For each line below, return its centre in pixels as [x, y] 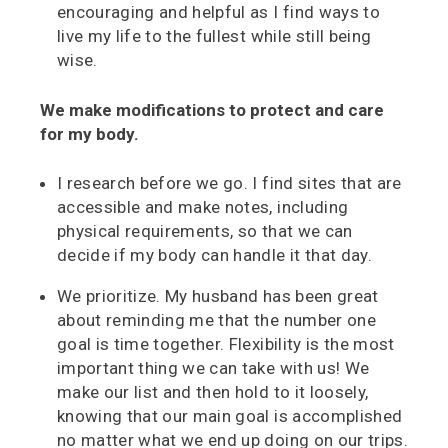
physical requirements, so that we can [205, 231]
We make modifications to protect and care [212, 109]
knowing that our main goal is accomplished [230, 416]
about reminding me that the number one [216, 320]
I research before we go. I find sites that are [229, 183]
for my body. [89, 133]
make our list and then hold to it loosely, [213, 392]
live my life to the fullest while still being [214, 36]
